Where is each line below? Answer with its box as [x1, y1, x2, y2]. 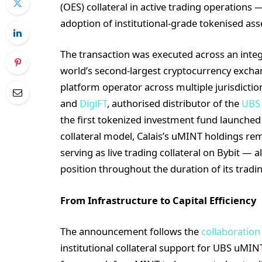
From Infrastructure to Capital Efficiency [60, 193, 256, 207]
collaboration [201, 225, 260, 239]
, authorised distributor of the [107, 96, 242, 111]
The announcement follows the [60, 225, 201, 239]
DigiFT [80, 96, 107, 111]
